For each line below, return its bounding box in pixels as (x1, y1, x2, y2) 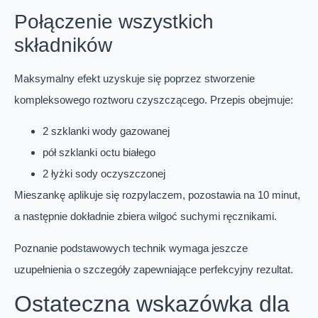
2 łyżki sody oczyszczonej (43, 168, 165, 180)
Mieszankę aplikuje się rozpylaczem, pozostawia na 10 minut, (14, 189, 300, 202)
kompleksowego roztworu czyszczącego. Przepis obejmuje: (14, 93, 293, 106)
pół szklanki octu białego (43, 146, 155, 159)
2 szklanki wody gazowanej (43, 125, 170, 138)
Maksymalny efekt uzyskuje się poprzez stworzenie (14, 72, 255, 84)
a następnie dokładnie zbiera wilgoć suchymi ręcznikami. (14, 210, 277, 223)
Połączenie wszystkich (14, 10, 214, 33)
